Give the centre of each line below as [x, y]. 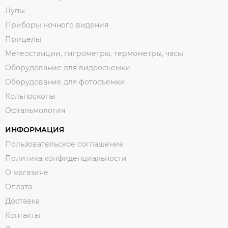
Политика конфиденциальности [66, 158]
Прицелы [23, 39]
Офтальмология [35, 110]
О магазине [27, 172]
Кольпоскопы [30, 96]
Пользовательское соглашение [64, 144]
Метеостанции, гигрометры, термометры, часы [94, 53]
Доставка [22, 201]
